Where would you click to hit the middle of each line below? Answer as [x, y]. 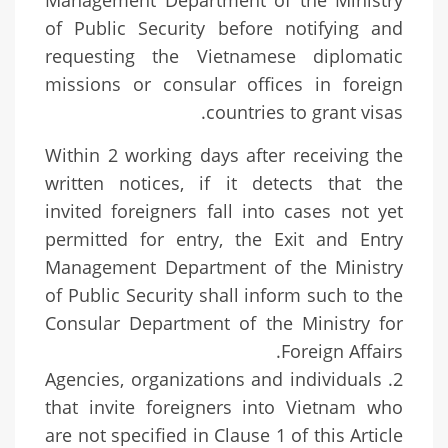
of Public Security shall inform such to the [224, 295]
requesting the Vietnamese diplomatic [224, 56]
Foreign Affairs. [342, 351]
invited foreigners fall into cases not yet [224, 211]
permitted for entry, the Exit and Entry [224, 239]
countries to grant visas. [304, 112]
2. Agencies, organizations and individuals [213, 379]
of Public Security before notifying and [224, 28]
